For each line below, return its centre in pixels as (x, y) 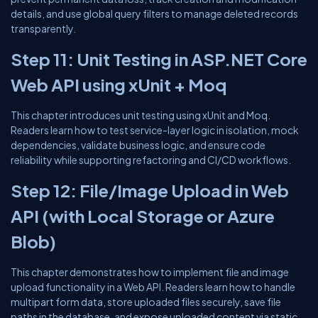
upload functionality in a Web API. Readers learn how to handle (153, 287)
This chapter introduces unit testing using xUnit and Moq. (141, 115)
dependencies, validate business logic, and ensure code (138, 145)
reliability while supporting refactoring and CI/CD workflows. (151, 160)
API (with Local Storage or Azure (143, 216)
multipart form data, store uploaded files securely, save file (146, 302)
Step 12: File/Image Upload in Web (150, 190)
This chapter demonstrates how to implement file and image (150, 272)
